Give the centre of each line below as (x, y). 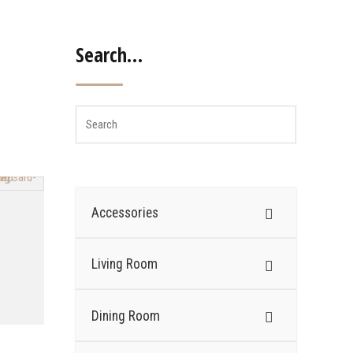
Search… (109, 54)
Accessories (125, 212)
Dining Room (126, 316)
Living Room (124, 264)
